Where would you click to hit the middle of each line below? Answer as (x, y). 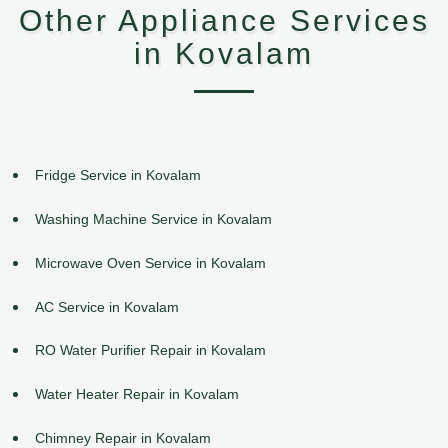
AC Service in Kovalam (107, 306)
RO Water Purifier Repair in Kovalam (150, 350)
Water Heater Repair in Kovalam (137, 394)
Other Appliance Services (224, 21)
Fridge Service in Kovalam (118, 175)
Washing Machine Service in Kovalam (153, 218)
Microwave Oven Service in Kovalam (150, 262)
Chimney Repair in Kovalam (123, 437)
